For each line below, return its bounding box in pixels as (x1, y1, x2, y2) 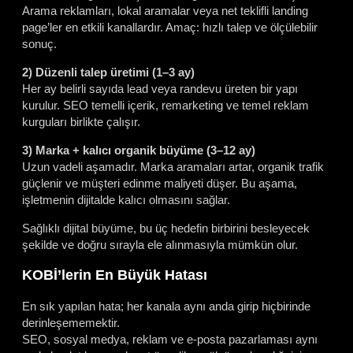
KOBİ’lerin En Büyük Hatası (22, 266, 207, 283)
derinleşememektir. (22, 315, 120, 329)
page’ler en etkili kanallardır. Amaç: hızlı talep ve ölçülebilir (22, 20, 318, 35)
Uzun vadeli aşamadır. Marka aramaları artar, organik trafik (22, 160, 324, 174)
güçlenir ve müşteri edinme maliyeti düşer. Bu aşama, (22, 176, 297, 191)
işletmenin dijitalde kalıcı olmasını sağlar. (22, 193, 230, 207)
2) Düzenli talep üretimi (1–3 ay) (22, 65, 195, 80)
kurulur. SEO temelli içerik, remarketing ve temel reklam (22, 98, 309, 113)
